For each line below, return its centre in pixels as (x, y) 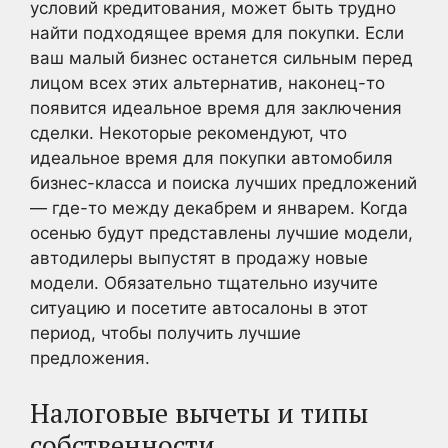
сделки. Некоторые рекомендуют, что (188, 133)
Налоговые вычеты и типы (199, 412)
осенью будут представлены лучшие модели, (221, 233)
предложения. (90, 358)
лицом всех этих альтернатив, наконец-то (207, 83)
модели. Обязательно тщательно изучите (204, 283)
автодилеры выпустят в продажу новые (199, 258)
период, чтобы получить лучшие (165, 333)
